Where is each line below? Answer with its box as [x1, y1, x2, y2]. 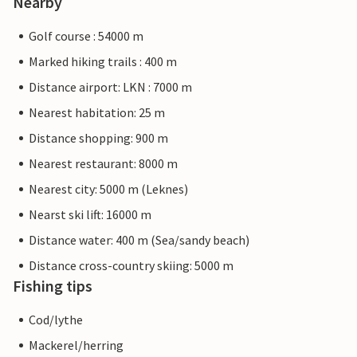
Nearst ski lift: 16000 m [29, 206, 151, 223]
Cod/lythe [29, 312, 83, 328]
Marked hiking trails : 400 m [29, 53, 177, 70]
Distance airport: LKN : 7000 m [29, 79, 192, 96]
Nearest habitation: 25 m [29, 104, 165, 121]
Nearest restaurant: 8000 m [29, 155, 178, 172]
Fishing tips [13, 276, 92, 296]
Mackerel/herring [29, 337, 124, 354]
